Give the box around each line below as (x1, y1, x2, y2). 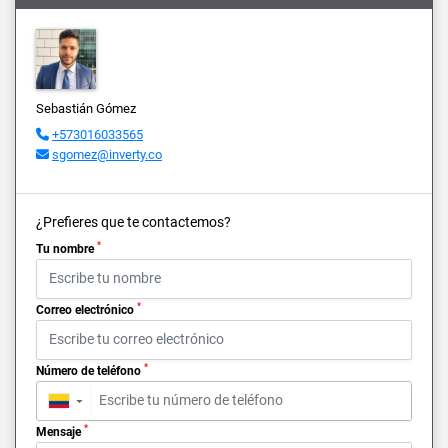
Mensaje (36, 424, 84, 439)
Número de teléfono (36, 363, 144, 378)
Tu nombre (36, 241, 97, 256)
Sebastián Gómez (36, 100, 136, 116)
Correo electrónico (36, 302, 137, 317)
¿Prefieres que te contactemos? (36, 213, 231, 230)
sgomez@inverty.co (52, 146, 162, 162)
